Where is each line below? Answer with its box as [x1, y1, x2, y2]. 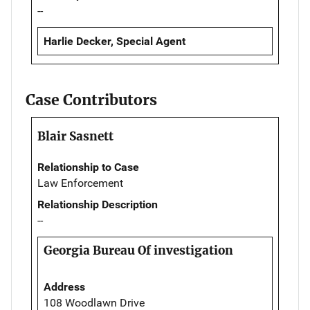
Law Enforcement [37, 176, 123, 190]
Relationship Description [37, 197, 158, 211]
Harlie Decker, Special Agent [44, 34, 185, 48]
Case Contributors [26, 90, 157, 109]
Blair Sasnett [37, 128, 113, 144]
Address [44, 280, 85, 293]
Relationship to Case [37, 160, 139, 174]
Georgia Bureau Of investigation [44, 242, 233, 258]
